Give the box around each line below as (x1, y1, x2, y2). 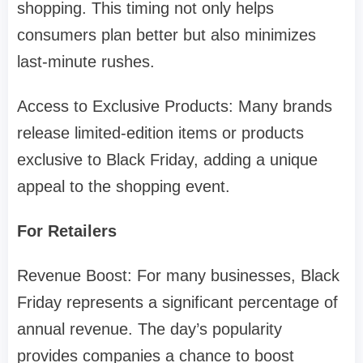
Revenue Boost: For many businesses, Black (17, 267, 340, 285)
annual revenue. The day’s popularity (17, 320, 282, 339)
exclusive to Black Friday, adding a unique (17, 151, 318, 169)
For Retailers (17, 222, 117, 241)
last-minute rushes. (17, 53, 155, 71)
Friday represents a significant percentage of (17, 293, 338, 312)
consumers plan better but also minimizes (17, 26, 316, 45)
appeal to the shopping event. (17, 177, 230, 196)
